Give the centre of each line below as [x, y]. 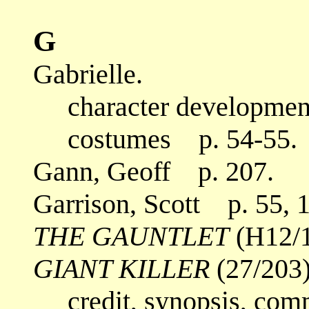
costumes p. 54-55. [165, 139]
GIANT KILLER [121, 268]
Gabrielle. [88, 74]
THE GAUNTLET [131, 236]
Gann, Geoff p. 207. [153, 171]
